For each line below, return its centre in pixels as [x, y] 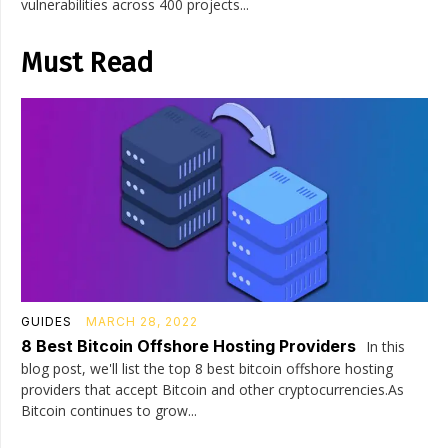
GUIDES [46, 321]
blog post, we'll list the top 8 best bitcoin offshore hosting [207, 368]
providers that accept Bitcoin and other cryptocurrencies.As [212, 389]
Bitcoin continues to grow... [109, 410]
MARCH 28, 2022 [142, 321]
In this [383, 346]
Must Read [87, 62]
